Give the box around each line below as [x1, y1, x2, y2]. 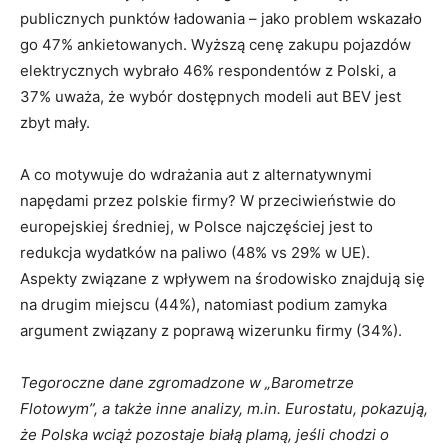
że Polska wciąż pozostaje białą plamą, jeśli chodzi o [20, 424, 389, 444]
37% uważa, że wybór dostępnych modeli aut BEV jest [20, 86, 401, 106]
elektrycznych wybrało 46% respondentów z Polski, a [20, 60, 396, 80]
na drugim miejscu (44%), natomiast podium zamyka [20, 294, 387, 314]
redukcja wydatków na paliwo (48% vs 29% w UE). [20, 242, 370, 262]
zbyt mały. [20, 112, 90, 132]
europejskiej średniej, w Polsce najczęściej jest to [20, 216, 373, 236]
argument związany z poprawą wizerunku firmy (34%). [20, 320, 402, 340]
